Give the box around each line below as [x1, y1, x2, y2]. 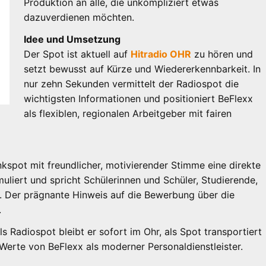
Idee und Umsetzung [24, 33, 121, 45]
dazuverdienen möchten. [24, 11, 135, 23]
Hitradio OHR [131, 47, 192, 60]
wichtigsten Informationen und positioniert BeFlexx [24, 92, 254, 104]
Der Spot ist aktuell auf [24, 47, 131, 60]
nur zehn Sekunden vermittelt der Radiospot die [24, 77, 239, 90]
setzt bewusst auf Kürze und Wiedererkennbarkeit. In [24, 62, 261, 75]
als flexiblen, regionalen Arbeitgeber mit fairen [24, 107, 232, 119]
